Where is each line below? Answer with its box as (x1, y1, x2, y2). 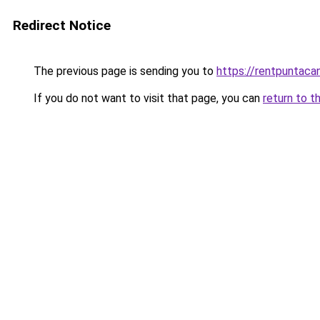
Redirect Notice (13, 17, 111, 34)
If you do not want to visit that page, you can (31, 91, 263, 105)
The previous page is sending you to (31, 64, 216, 78)
